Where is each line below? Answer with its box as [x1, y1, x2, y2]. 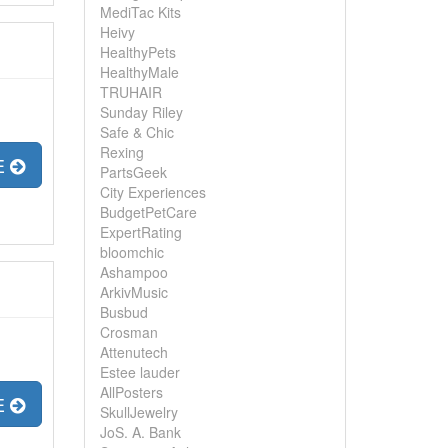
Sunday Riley [99, 102, 183, 122]
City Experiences [99, 182, 206, 202]
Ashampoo [99, 262, 168, 282]
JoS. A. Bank [99, 422, 181, 442]
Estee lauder [99, 362, 180, 382]
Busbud [99, 302, 148, 322]
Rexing [99, 142, 144, 162]
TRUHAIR [99, 82, 162, 102]
